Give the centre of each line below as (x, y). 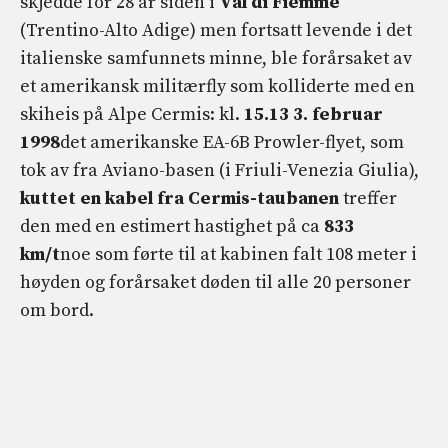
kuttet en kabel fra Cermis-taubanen (181, 198)
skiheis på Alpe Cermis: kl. (132, 114)
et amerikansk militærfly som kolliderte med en (217, 86)
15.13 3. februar (313, 114)
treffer (370, 198)
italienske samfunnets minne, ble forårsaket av (216, 58)
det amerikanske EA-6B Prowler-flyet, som (232, 142)
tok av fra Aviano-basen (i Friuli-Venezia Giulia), (219, 170)
